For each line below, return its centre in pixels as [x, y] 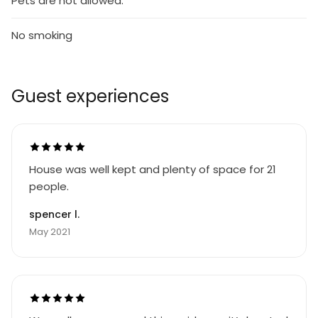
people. [49, 186]
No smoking [42, 35]
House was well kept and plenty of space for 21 [153, 169]
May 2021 [50, 232]
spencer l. [54, 214]
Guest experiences [90, 96]
